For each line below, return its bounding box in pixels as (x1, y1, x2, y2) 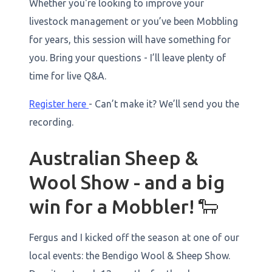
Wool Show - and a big (29, 171, 225, 193)
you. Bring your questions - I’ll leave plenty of (29, 52, 226, 63)
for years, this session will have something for (29, 34, 231, 45)
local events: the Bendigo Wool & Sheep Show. (29, 250, 230, 261)
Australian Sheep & (29, 147, 199, 169)
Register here (29, 98, 89, 109)
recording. (29, 117, 73, 127)
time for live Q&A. (29, 70, 106, 81)
